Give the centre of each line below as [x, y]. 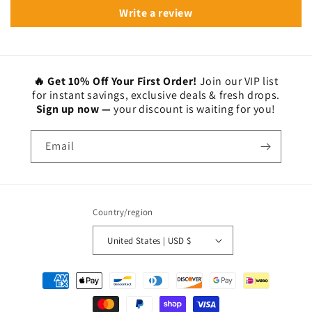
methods [44, 293]
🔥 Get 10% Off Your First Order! [117, 81]
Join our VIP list [239, 81]
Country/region [123, 212]
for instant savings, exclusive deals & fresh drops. [156, 95]
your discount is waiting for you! [195, 109]
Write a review [156, 13]
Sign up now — [75, 109]
